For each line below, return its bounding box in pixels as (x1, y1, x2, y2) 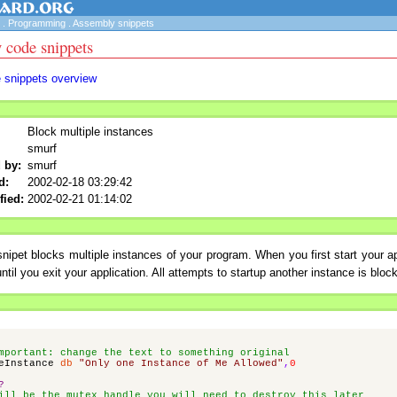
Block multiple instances (27, 124, 153, 138)
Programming (8, 18, 66, 28)
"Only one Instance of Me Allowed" (79, 358, 284, 370)
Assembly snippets (73, 18, 154, 28)
